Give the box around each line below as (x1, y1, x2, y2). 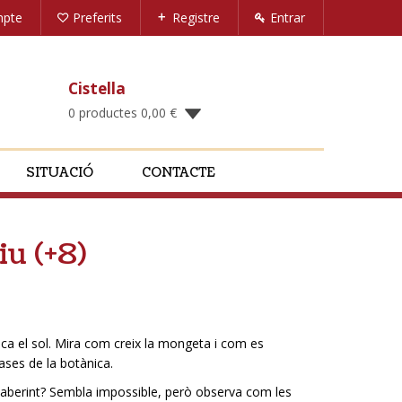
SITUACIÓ (26, 164, 93, 181)
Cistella (68, 78, 126, 99)
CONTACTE (142, 164, 214, 181)
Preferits (73, 9, 122, 26)
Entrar (270, 9, 305, 26)
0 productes (68, 104, 141, 121)
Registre (172, 9, 220, 26)
